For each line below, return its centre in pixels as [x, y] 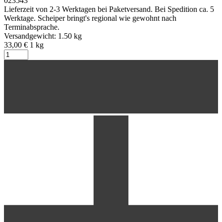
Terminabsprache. [32, 27]
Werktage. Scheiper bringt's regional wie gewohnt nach [90, 18]
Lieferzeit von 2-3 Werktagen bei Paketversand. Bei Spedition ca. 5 [109, 9]
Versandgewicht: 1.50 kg [43, 36]
